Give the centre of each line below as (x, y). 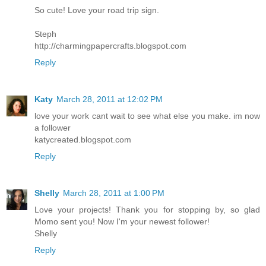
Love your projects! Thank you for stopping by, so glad (147, 209)
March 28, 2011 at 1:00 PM (114, 193)
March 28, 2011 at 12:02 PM (110, 99)
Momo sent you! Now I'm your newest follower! (122, 221)
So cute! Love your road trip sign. (97, 10)
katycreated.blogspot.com (83, 139)
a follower (53, 127)
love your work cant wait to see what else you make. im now (147, 115)
